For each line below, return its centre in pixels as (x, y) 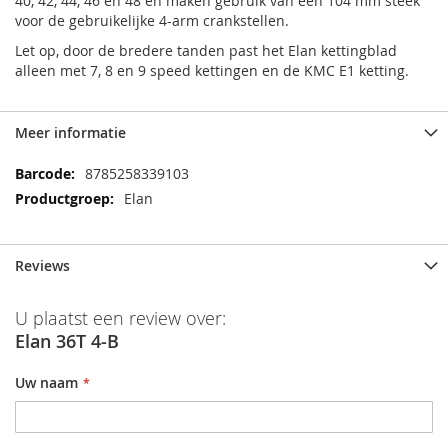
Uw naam (46, 382)
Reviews (42, 265)
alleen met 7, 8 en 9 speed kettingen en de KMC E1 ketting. (214, 70)
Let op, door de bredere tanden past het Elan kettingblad (206, 50)
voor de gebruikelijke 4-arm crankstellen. (154, 20)
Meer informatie (70, 132)
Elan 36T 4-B (67, 341)
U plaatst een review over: (120, 318)
